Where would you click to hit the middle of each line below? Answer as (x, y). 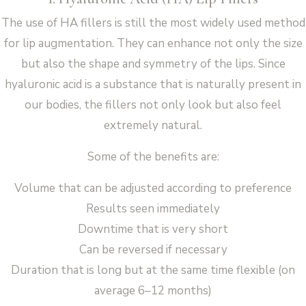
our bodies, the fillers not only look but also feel (153, 105)
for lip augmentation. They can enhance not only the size (153, 43)
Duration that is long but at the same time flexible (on (153, 270)
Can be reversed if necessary (153, 249)
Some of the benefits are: (153, 156)
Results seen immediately (153, 208)
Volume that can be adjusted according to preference (153, 188)
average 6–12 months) (153, 290)
